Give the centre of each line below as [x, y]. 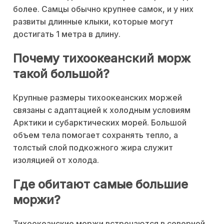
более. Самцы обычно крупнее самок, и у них [103, 9]
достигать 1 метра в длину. [67, 34]
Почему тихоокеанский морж [102, 58]
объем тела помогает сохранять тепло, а [95, 135]
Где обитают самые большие [100, 184]
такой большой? [61, 74]
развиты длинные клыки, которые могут [93, 22]
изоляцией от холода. [56, 160]
